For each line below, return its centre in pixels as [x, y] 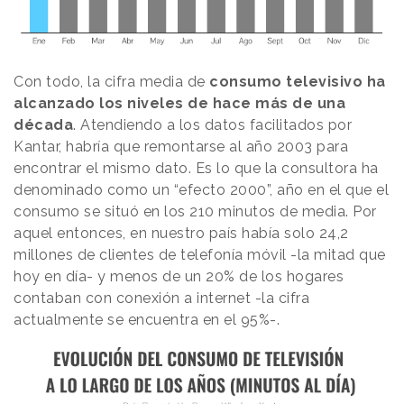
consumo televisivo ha [295, 82]
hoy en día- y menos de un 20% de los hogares [179, 277]
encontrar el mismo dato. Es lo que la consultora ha [196, 169]
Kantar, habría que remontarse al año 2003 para [181, 147]
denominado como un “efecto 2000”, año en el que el [201, 190]
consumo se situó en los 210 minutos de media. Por [195, 212]
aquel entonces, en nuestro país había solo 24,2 [181, 234]
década [43, 125]
